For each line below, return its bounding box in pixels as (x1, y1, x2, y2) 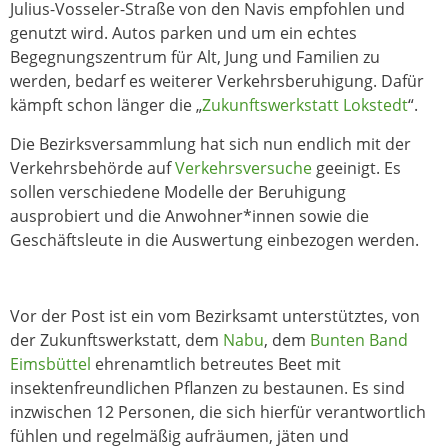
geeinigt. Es (312, 156, 401, 179)
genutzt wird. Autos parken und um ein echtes (10, 22, 357, 45)
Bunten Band (310, 329, 408, 352)
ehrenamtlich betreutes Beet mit (91, 353, 341, 376)
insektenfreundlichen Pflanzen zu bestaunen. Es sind (10, 377, 405, 400)
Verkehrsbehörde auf (10, 156, 175, 179)
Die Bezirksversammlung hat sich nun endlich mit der (10, 132, 411, 155)
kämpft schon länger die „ (10, 94, 202, 117)
